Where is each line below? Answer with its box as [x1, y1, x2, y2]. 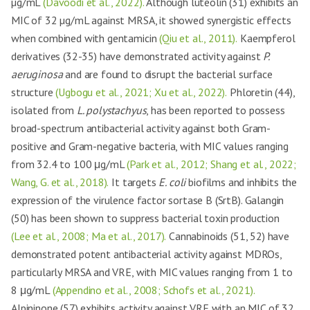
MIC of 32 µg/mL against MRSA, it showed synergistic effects [11, 13, 291, 27]
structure [11, 85, 56, 99]
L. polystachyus [76, 103, 147, 117]
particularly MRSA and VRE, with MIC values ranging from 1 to [11, 265, 293, 279]
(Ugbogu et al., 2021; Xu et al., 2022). [55, 85, 228, 99]
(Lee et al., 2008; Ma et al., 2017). [11, 229, 167, 243]
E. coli [158, 175, 186, 189]
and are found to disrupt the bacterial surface [62, 67, 273, 81]
